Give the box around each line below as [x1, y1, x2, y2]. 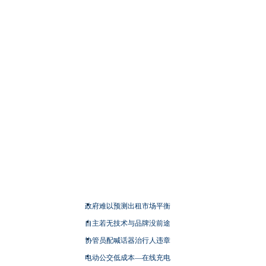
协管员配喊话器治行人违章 [84, 236, 170, 245]
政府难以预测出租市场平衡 [84, 201, 170, 210]
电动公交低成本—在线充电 [84, 253, 170, 262]
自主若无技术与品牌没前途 [84, 218, 170, 227]
